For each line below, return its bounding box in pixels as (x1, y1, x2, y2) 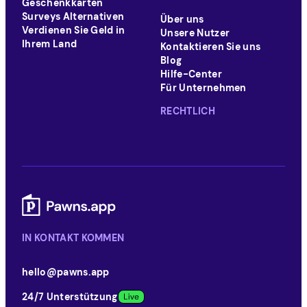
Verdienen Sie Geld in (22, 24, 125, 36)
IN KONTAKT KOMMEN (22, 232, 125, 244)
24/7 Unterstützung (22, 291, 118, 303)
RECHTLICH (160, 105, 215, 117)
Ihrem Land (22, 38, 77, 50)
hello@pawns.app (22, 266, 110, 278)
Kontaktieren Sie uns (160, 40, 261, 53)
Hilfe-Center (160, 68, 222, 80)
